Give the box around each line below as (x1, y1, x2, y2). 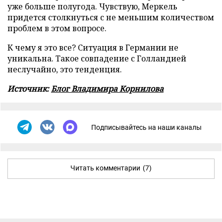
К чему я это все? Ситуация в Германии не (7, 42, 178, 53)
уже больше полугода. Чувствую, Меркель (7, 1, 177, 12)
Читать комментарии (70, 164, 140, 172)
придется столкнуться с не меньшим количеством (7, 12, 214, 23)
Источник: (7, 83, 51, 94)
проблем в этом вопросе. (7, 23, 107, 34)
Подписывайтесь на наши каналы (91, 123, 202, 131)
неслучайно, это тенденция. (7, 64, 122, 75)
